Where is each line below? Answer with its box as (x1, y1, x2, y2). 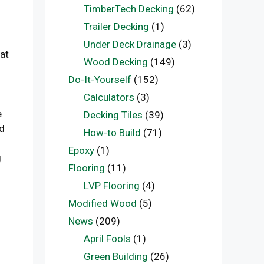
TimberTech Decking (83, 3, 174, 15)
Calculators (83, 91, 134, 103)
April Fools (83, 233, 131, 245)
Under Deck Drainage (83, 38, 176, 50)
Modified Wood (68, 197, 137, 209)
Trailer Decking (83, 21, 149, 32)
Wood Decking (83, 56, 148, 68)
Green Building (83, 250, 148, 262)
